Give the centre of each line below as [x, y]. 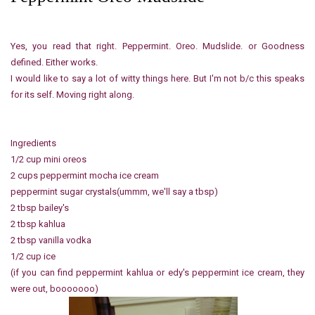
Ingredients [33, 143]
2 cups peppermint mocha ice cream [85, 176]
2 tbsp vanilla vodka [51, 240]
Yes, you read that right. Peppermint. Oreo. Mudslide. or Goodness [157, 46]
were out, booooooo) [54, 289]
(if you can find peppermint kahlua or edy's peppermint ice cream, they [157, 273]
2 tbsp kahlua [38, 224]
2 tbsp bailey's [40, 208]
